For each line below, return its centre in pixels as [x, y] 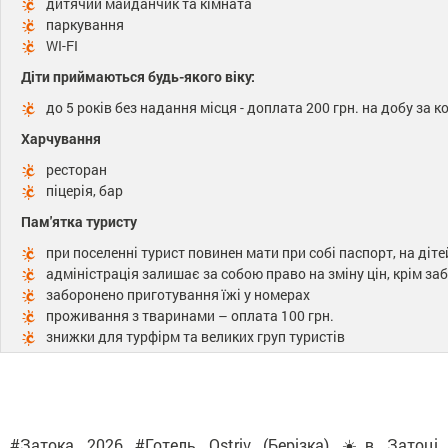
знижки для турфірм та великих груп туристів [195, 336]
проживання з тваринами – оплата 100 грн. [190, 315]
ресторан [76, 169]
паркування [85, 24]
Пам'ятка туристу [79, 221]
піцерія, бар [84, 190]
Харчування [61, 138]
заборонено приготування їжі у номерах [178, 294]
